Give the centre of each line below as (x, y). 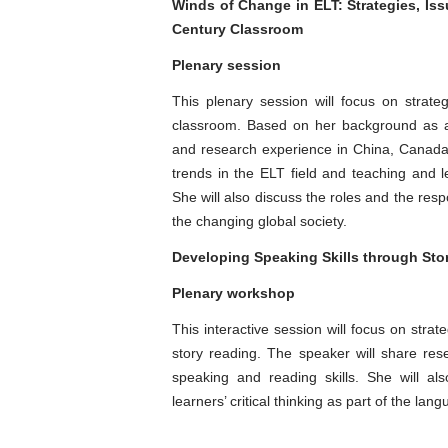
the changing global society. (259, 221)
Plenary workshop (233, 293)
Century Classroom (239, 29)
